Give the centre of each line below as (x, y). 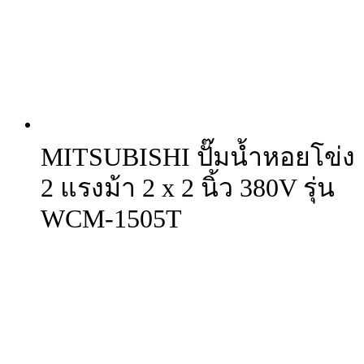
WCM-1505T (111, 218)
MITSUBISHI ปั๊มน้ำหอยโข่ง (198, 156)
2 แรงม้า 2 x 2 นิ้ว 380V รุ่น (188, 187)
